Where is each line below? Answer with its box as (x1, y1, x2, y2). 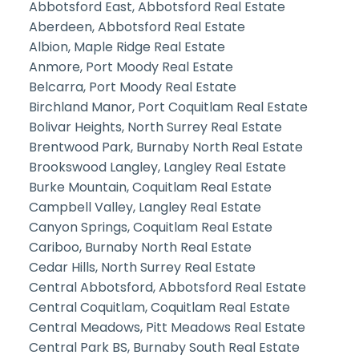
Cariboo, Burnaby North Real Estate (28, 237, 252, 256)
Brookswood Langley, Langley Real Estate (28, 157, 286, 176)
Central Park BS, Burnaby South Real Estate (28, 337, 300, 357)
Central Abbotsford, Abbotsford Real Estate (28, 277, 306, 296)
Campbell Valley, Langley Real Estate (28, 197, 261, 216)
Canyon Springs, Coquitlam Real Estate (28, 217, 272, 236)
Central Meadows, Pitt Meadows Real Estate (28, 317, 305, 337)
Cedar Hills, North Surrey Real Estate (28, 257, 256, 276)
